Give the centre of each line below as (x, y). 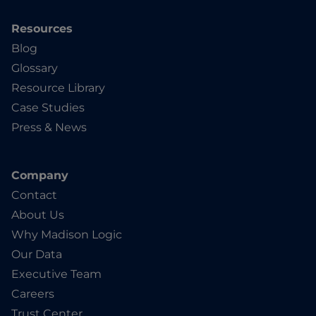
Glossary (35, 68)
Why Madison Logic (67, 235)
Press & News (49, 128)
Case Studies (48, 108)
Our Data (37, 255)
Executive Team (56, 274)
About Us (38, 215)
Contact (34, 195)
